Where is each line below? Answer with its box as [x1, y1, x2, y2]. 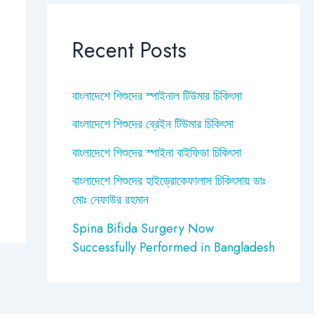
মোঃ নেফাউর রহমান [71, 191, 149, 210]
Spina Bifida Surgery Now [71, 219, 214, 238]
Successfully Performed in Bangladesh [71, 238, 275, 257]
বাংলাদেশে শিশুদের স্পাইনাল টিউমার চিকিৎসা [71, 86, 242, 105]
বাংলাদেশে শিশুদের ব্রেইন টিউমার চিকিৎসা [71, 115, 233, 134]
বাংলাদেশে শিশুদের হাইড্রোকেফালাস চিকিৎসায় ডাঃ [71, 172, 266, 191]
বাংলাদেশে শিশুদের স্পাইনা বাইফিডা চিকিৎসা [71, 143, 241, 162]
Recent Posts [71, 34, 186, 66]
